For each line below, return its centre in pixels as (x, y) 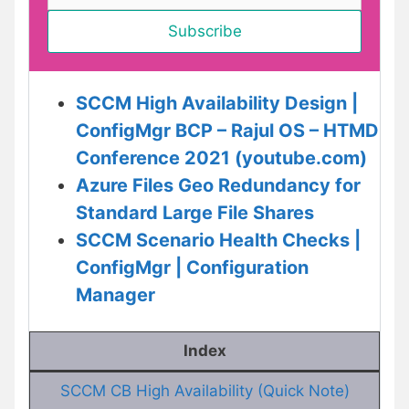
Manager (115, 294)
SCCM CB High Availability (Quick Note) (204, 391)
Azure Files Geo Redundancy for (218, 185)
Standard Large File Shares (195, 212)
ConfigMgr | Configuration (192, 267)
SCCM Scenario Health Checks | (218, 240)
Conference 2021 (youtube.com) (221, 157)
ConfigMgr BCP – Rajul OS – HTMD (227, 130)
